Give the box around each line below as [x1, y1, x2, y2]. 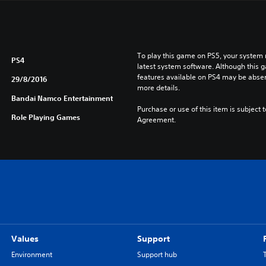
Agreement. [137, 115, 176, 125]
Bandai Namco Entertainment [11, 93, 113, 103]
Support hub [137, 249, 177, 259]
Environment [11, 249, 52, 259]
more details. [137, 83, 180, 93]
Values [11, 233, 39, 244]
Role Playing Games [11, 112, 80, 122]
